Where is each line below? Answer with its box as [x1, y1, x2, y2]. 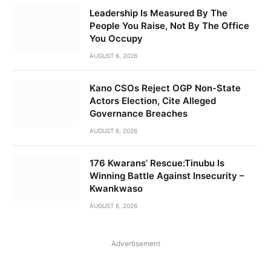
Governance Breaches [90, 108, 188, 120]
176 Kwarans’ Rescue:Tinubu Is [90, 157, 224, 169]
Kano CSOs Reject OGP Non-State [90, 82, 241, 94]
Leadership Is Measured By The [90, 7, 227, 19]
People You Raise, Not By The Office [90, 20, 249, 32]
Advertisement [111, 239, 160, 249]
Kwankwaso [90, 183, 143, 195]
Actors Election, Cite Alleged [90, 95, 216, 107]
